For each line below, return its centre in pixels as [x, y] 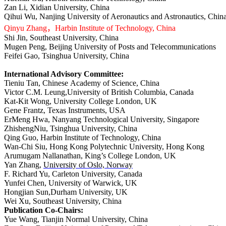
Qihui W [18, 17]
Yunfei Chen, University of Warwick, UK [71, 183]
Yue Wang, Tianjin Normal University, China [76, 219]
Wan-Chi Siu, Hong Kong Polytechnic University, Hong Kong [104, 147]
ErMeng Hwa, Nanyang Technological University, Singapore [102, 120]
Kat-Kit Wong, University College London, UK [80, 101]
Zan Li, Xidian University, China [57, 8]
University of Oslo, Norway [88, 165]
